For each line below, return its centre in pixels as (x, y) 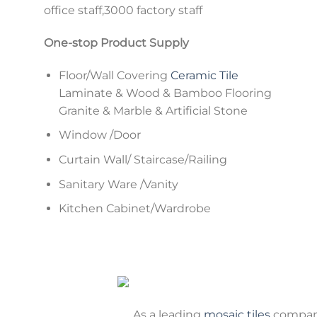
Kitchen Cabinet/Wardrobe (134, 209)
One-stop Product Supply (116, 42)
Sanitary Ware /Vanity (118, 184)
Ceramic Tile (204, 75)
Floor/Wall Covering (114, 75)
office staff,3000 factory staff (123, 11)
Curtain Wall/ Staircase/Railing (143, 159)
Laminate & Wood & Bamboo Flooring (165, 93)
